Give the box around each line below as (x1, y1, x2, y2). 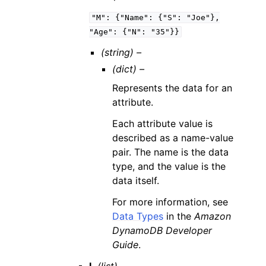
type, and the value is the (112, 160, 226, 172)
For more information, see (112, 196, 228, 208)
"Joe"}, (186, 13, 220, 22)
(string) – (100, 46, 141, 58)
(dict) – (112, 63, 144, 75)
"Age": (89, 27, 118, 36)
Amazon (194, 210, 231, 222)
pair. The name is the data (112, 146, 229, 158)
